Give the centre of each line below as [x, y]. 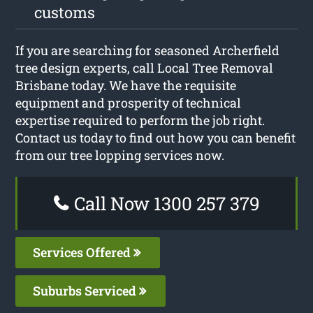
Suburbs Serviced [86, 290]
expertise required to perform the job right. [140, 120]
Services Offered [83, 252]
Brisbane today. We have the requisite [126, 85]
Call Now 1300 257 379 [165, 203]
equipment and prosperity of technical [129, 102]
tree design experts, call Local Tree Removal [145, 67]
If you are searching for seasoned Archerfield [148, 50]
